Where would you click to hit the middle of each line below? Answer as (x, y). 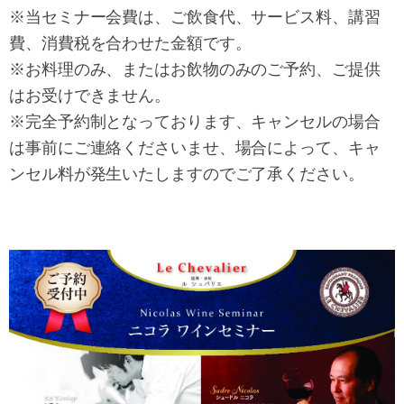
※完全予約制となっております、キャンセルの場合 (195, 121)
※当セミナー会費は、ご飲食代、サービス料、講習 (195, 17)
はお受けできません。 (90, 95)
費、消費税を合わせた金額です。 (130, 43)
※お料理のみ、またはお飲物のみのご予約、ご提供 (195, 69)
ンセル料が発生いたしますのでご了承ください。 (187, 174)
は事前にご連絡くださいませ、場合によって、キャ (195, 147)
